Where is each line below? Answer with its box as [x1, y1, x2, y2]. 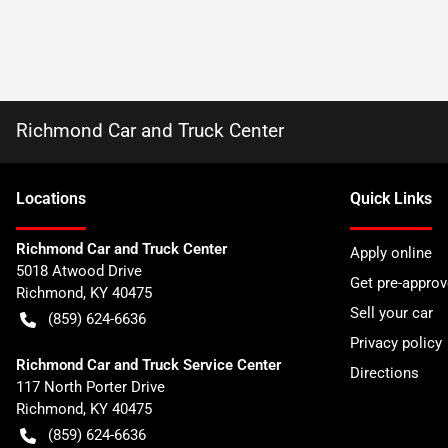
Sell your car [350, 304, 433, 322]
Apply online [350, 244, 432, 262]
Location [16, 189, 78, 208]
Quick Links [350, 189, 432, 208]
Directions [350, 364, 419, 382]
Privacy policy [350, 334, 442, 352]
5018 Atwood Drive [16, 262, 142, 280]
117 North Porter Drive [16, 378, 165, 396]
